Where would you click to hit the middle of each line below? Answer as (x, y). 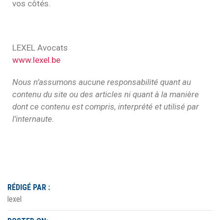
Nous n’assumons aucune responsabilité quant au (102, 82)
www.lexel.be (36, 60)
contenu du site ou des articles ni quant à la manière (106, 95)
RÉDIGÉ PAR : (29, 188)
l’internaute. (33, 119)
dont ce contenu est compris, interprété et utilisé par (106, 107)
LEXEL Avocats (40, 48)
